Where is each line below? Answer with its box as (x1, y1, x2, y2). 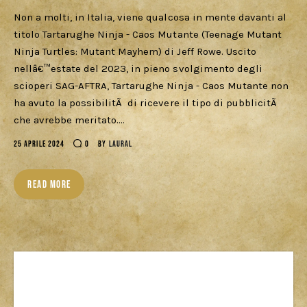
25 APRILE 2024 (14, 139, 65, 150)
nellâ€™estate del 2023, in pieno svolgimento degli (14, 62, 262, 75)
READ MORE (27, 178, 71, 192)
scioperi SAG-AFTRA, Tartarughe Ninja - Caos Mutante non (14, 79, 288, 93)
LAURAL (109, 139, 133, 150)
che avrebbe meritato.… (14, 114, 125, 127)
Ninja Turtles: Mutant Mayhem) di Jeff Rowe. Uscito (14, 45, 256, 58)
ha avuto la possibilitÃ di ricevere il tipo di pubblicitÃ (14, 97, 280, 110)
